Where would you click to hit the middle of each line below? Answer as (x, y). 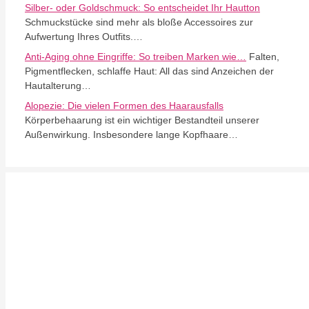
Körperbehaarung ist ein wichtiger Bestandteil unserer (142, 120)
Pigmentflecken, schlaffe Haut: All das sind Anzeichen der (149, 71)
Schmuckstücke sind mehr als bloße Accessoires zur (139, 22)
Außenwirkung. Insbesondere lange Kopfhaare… (131, 134)
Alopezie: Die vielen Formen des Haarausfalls (124, 106)
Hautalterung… (58, 86)
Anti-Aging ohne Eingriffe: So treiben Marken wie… (136, 57)
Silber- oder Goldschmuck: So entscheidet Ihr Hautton (142, 8)
